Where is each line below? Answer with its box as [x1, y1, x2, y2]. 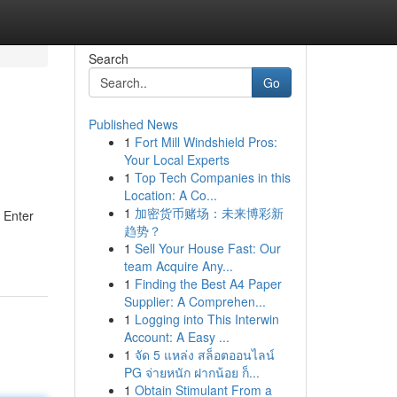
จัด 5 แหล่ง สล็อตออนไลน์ [134, 346, 275, 363]
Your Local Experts [123, 151, 230, 168]
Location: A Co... [123, 186, 217, 204]
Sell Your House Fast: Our [134, 239, 281, 257]
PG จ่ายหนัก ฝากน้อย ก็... [123, 363, 260, 381]
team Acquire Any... [123, 257, 233, 275]
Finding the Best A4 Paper [134, 275, 282, 292]
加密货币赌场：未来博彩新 [134, 204, 284, 222]
